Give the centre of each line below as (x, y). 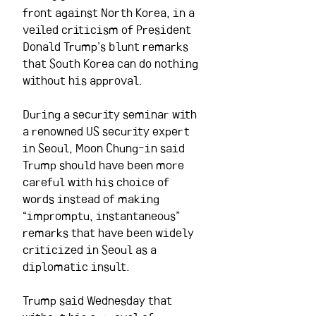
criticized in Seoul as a (91, 249)
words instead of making (92, 198)
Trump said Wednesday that (99, 299)
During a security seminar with (111, 113)
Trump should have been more (105, 164)
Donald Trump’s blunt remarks (107, 45)
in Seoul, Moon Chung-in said (105, 147)
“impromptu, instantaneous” (103, 215)
